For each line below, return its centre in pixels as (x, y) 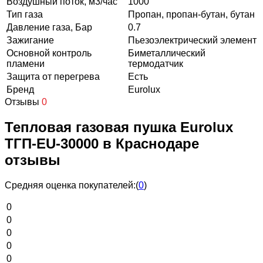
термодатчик (156, 63)
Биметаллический (167, 53)
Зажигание (30, 40)
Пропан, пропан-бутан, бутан (191, 14)
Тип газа (25, 14)
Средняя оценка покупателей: (70, 185)
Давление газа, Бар (49, 27)
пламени (26, 63)
